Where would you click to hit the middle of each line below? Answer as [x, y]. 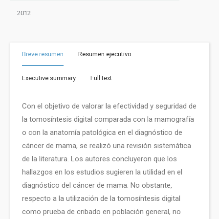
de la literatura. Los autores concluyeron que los [99, 159]
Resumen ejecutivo [105, 54]
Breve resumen [43, 54]
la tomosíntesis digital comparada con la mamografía [108, 119]
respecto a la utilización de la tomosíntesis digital [101, 198]
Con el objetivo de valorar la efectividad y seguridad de [109, 106]
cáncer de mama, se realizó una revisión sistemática [107, 146]
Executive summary [49, 78]
